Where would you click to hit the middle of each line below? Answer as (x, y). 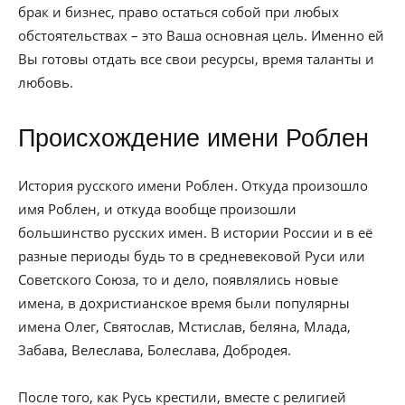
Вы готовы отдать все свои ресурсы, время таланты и (196, 59)
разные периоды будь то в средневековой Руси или (192, 256)
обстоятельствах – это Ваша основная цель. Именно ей (201, 35)
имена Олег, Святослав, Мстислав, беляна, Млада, (184, 326)
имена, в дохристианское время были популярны (184, 303)
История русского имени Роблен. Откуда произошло (193, 185)
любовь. (46, 82)
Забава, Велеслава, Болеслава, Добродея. (155, 350)
